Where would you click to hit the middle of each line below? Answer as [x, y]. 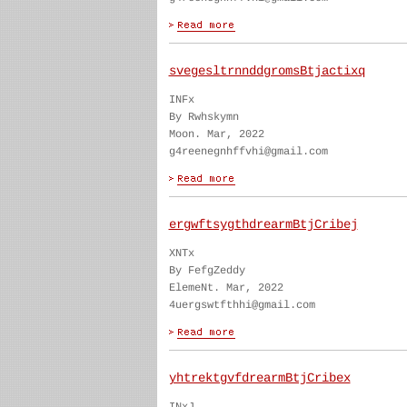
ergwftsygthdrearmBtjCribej [263, 224]
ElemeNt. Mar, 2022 [226, 288]
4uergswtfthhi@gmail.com [242, 305]
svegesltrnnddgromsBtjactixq [267, 71]
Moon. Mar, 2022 [216, 134]
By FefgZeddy [207, 271]
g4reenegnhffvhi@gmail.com [248, 152]
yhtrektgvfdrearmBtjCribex [259, 378]
